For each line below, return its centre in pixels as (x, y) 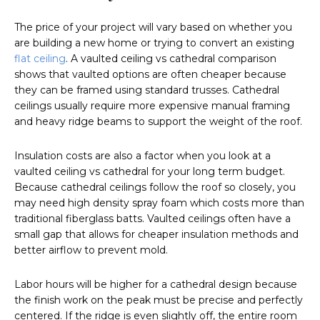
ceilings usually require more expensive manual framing (152, 106)
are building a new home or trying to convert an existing (154, 43)
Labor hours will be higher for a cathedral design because (156, 285)
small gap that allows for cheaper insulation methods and (156, 235)
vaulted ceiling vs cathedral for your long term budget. (150, 172)
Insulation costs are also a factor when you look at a (142, 156)
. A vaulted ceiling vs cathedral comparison (171, 59)
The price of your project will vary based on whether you (153, 27)
